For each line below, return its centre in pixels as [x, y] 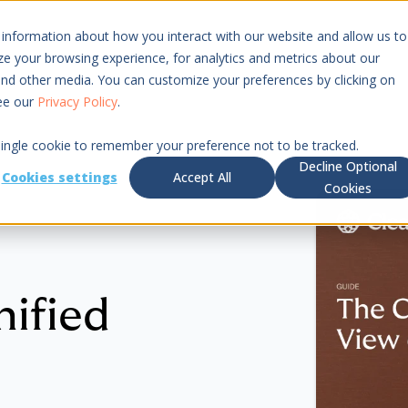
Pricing [162, 46]
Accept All [202, 178]
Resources [74, 46]
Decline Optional [348, 167]
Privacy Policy [77, 102]
